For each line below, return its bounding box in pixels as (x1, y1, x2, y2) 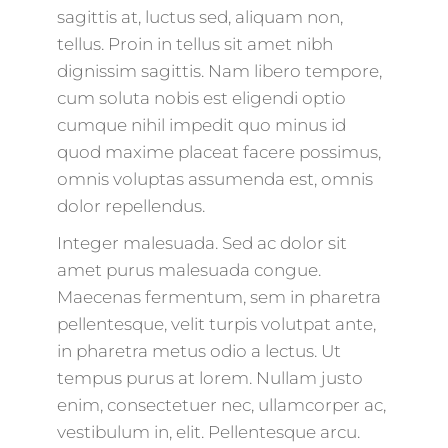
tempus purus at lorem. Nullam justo (56, 368, 363, 388)
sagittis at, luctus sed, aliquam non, (56, 7, 343, 27)
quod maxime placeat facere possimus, (56, 142, 381, 162)
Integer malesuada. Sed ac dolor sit (56, 233, 347, 253)
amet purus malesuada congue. (56, 260, 321, 280)
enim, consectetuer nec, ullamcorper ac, (56, 395, 386, 415)
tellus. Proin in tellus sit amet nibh (56, 34, 333, 54)
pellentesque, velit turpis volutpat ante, (56, 314, 376, 334)
